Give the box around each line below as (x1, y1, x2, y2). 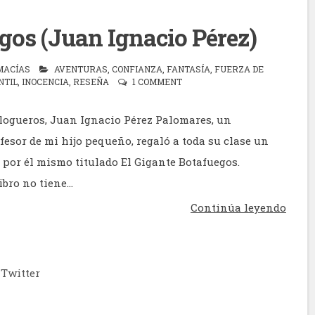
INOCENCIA (22, 76, 69, 87)
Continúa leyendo (191, 200, 286, 214)
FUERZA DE (214, 63, 264, 75)
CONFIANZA (112, 63, 162, 75)
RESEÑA (73, 76, 109, 87)
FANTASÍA (167, 63, 210, 75)
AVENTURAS (54, 63, 108, 75)
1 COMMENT (132, 76, 182, 87)
